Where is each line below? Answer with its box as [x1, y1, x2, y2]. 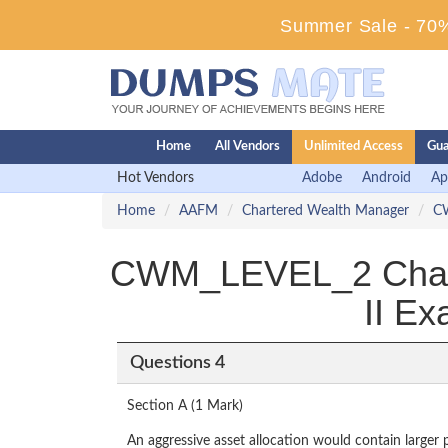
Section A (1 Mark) [127, 399, 243, 413]
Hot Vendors [117, 171, 194, 185]
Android [362, 171, 411, 185]
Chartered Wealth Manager [242, 204, 409, 218]
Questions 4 [129, 353, 225, 372]
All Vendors [215, 140, 280, 153]
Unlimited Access [304, 140, 403, 153]
